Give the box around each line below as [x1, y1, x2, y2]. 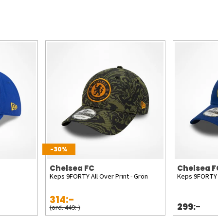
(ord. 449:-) [49, 202, 80, 213]
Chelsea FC [49, 163, 94, 173]
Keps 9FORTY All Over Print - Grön [49, 171, 148, 182]
